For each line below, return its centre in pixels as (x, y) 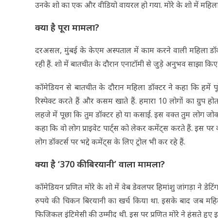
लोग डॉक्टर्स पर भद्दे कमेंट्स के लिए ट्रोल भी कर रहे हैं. (110, 142)
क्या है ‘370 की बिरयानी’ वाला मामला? (100, 164)
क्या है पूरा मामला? (67, 27)
